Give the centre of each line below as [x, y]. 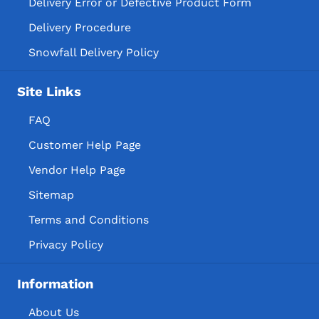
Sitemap [51, 194]
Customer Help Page [85, 145]
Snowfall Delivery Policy [94, 52]
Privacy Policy [66, 244]
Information [55, 284]
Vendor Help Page [77, 169]
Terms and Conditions [89, 219]
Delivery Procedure [80, 27]
